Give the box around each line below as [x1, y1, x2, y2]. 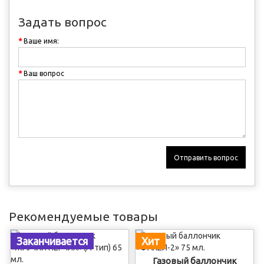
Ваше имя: [24, 37, 59, 45]
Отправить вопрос [174, 153, 238, 161]
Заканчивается [16, 235, 88, 247]
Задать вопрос [18, 15, 107, 29]
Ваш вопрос [24, 70, 64, 77]
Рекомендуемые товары [9, 209, 158, 223]
